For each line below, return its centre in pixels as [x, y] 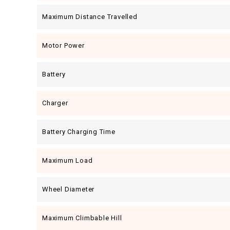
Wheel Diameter [69, 189]
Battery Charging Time [79, 132]
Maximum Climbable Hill [82, 218]
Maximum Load [68, 160]
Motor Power [63, 45]
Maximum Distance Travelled [90, 17]
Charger [55, 103]
